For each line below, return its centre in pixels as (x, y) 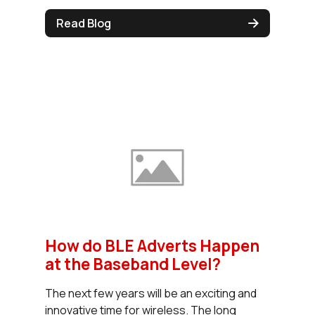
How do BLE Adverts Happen (152, 246)
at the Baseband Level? (133, 264)
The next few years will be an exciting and (151, 294)
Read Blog (84, 23)
